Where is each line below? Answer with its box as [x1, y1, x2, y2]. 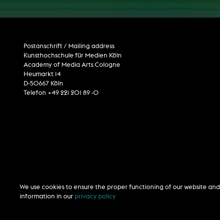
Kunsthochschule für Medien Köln [24, 52, 122, 59]
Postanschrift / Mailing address [24, 42, 114, 50]
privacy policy [75, 192, 116, 200]
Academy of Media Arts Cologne [24, 61, 120, 69]
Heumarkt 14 [24, 70, 61, 78]
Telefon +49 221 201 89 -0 [24, 89, 99, 97]
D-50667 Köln [24, 80, 63, 87]
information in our [20, 192, 75, 200]
